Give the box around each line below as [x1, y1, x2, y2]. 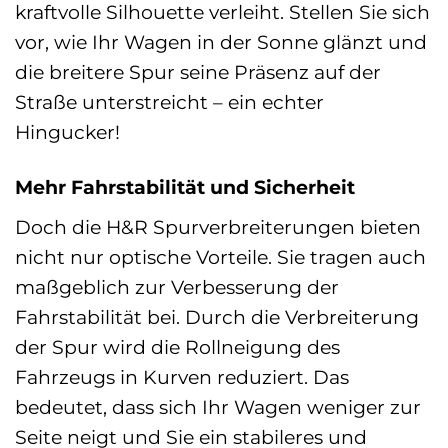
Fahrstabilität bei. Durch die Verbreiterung [15, 304, 419, 329]
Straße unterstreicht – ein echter [15, 89, 324, 114]
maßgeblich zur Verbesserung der [15, 274, 339, 299]
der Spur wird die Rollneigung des [15, 334, 340, 359]
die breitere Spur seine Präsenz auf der [15, 59, 381, 84]
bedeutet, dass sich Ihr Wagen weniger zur [15, 394, 421, 419]
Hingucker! [15, 119, 120, 144]
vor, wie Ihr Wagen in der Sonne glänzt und [15, 29, 427, 54]
